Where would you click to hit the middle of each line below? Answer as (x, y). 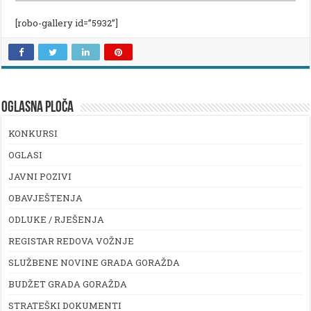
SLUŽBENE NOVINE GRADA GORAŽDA (94, 263)
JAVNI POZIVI (40, 177)
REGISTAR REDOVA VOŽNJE (72, 241)
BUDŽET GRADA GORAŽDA (68, 284)
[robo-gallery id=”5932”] (67, 23)
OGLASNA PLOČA (38, 108)
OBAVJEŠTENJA (46, 198)
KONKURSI (33, 134)
